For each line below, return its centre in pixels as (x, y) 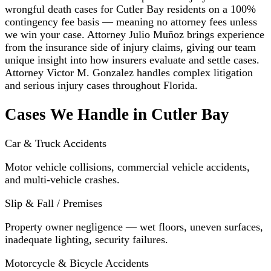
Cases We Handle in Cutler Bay (117, 114)
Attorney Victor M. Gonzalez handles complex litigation (129, 72)
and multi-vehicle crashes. (62, 180)
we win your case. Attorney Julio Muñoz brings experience (135, 34)
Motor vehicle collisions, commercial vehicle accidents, (127, 167)
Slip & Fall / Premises (54, 204)
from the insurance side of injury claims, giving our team (130, 47)
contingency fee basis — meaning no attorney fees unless (131, 21)
